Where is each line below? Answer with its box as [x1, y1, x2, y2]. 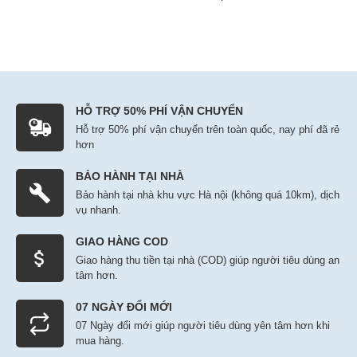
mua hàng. [76, 335, 124, 347]
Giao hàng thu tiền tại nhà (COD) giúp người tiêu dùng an [76, 254, 339, 266]
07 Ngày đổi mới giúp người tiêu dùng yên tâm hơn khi [76, 320, 330, 331]
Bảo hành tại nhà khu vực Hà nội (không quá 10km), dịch [76, 189, 339, 201]
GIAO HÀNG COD [76, 235, 168, 248]
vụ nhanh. [76, 204, 121, 216]
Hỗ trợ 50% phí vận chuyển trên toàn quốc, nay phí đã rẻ [76, 124, 339, 135]
